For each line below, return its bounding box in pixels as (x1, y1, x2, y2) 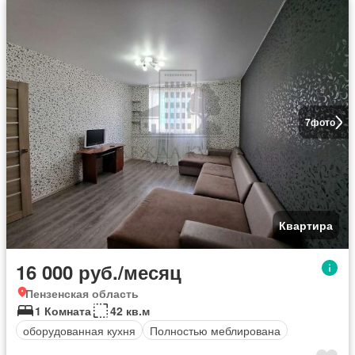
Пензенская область (25, 285, 139, 301)
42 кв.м (110, 303, 150, 319)
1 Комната (35, 303, 91, 319)
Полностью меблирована (150, 322, 281, 338)
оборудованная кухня (23, 322, 136, 338)
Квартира (279, 217, 333, 233)
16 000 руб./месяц (16, 258, 181, 285)
